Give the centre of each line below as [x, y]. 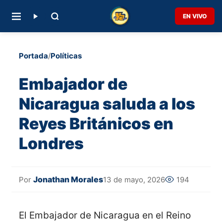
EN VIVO [195, 16]
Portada [33, 56]
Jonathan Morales [68, 180]
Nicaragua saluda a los [107, 104]
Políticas [66, 56]
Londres [51, 143]
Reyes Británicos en [96, 123]
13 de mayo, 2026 [134, 179]
